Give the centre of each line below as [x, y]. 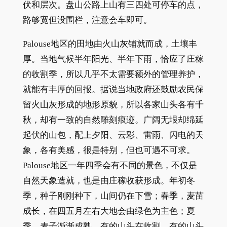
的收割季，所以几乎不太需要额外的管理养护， [113, 74]
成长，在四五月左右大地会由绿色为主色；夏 [109, 211]
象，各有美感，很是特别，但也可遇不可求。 [109, 150]
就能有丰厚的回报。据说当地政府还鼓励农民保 [113, 89]
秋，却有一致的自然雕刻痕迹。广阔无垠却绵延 [113, 120]
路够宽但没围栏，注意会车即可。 [87, 20]
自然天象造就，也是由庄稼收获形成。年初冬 [109, 180]
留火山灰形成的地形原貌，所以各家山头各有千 [113, 104]
